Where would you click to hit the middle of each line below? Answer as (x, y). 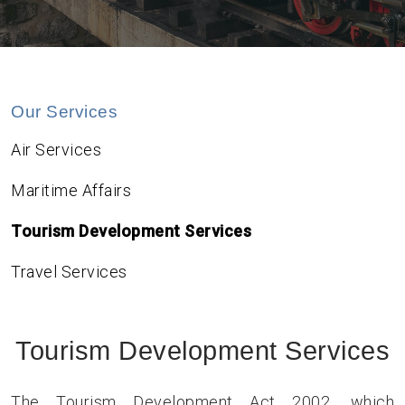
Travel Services (69, 272)
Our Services (64, 112)
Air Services (56, 150)
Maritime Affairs (71, 190)
